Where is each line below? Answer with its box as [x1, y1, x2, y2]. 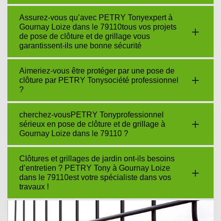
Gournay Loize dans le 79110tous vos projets [19, 23, 177, 31]
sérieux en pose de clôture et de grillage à [19, 120, 165, 128]
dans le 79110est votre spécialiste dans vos [19, 173, 171, 182]
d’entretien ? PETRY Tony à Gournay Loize [19, 164, 170, 172]
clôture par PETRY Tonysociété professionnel [19, 76, 179, 84]
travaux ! [19, 183, 49, 191]
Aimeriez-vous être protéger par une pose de [19, 67, 175, 75]
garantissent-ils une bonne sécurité [19, 41, 142, 50]
